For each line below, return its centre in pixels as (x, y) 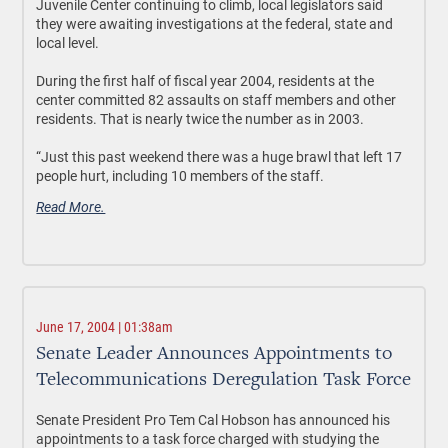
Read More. (71, 206)
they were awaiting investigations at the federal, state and (215, 23)
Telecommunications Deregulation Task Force (224, 380)
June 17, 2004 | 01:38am (105, 327)
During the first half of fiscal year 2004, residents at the (205, 80)
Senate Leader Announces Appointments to (214, 354)
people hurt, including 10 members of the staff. (180, 175)
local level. (68, 42)
